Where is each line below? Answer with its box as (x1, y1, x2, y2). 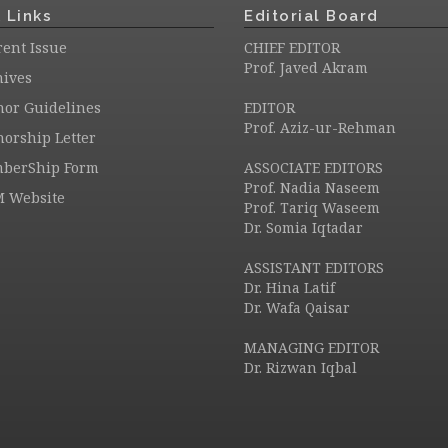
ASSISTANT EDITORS (244, 258, 384, 277)
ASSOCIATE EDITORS (244, 158, 383, 177)
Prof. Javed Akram (244, 58, 368, 77)
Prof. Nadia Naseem (244, 178, 380, 197)
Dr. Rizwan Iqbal (244, 358, 357, 377)
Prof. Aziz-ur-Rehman (244, 118, 396, 137)
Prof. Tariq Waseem (244, 198, 380, 217)
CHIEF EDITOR (244, 38, 340, 57)
